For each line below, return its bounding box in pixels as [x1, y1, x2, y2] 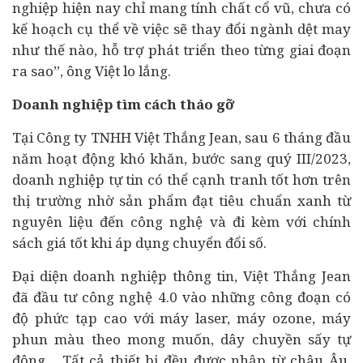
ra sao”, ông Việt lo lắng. [12, 62, 171, 80]
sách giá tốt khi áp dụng [12, 233, 173, 252]
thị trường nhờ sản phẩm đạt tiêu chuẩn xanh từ [12, 191, 351, 210]
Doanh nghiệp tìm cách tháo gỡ [12, 95, 234, 113]
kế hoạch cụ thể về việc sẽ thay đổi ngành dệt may [12, 19, 351, 38]
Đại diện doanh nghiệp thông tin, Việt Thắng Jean [12, 267, 351, 285]
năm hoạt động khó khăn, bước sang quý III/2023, [12, 149, 351, 168]
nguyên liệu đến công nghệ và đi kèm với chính [12, 212, 351, 231]
